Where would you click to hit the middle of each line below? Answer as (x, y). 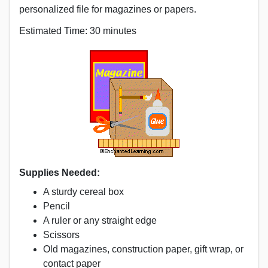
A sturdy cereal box (83, 191)
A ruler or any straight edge (100, 220)
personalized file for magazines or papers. (108, 9)
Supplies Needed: (60, 172)
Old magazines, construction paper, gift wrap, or (143, 249)
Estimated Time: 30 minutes (78, 31)
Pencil (57, 206)
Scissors (61, 234)
